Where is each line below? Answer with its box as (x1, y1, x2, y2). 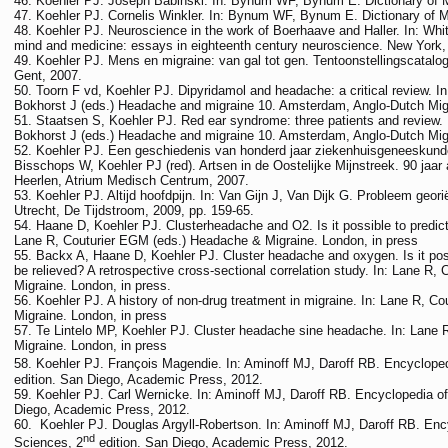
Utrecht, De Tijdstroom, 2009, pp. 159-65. (14, 203, 254, 219)
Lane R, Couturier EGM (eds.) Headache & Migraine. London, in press (14, 233, 418, 249)
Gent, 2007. (14, 68, 82, 84)
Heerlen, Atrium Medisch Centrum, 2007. (14, 173, 249, 189)
